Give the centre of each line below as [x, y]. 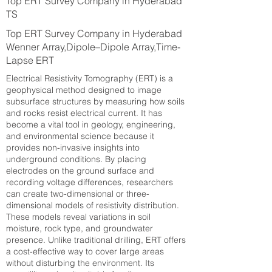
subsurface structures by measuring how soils [95, 101]
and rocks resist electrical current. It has [84, 113]
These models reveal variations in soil [78, 217]
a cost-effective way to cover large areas [85, 251]
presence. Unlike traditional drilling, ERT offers [96, 240]
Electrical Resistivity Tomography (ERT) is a [90, 78]
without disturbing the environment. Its [80, 263]
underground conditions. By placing [76, 159]
